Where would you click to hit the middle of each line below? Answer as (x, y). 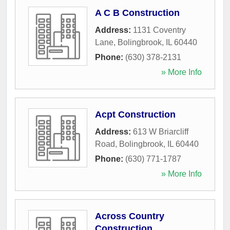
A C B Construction (137, 13)
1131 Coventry (159, 30)
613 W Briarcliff (161, 131)
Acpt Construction (135, 114)
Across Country (130, 216)
